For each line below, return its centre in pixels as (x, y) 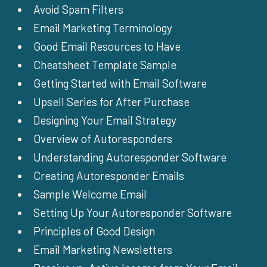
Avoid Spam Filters (78, 10)
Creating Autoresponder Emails (109, 176)
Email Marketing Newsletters (103, 250)
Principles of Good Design (94, 231)
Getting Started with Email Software (120, 83)
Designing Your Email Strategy (105, 120)
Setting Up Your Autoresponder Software (133, 213)
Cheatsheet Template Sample (105, 65)
